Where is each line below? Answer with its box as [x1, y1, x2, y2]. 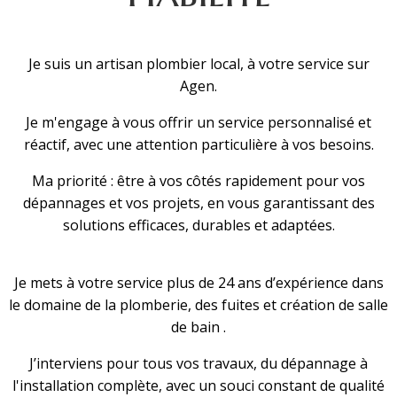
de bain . [171, 317, 226, 337]
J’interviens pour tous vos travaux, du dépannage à [29, 354, 368, 373]
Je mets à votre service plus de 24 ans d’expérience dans [13, 273, 384, 292]
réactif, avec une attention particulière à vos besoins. [23, 135, 374, 154]
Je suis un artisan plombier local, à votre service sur [27, 54, 370, 74]
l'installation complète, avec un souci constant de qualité [12, 376, 385, 395]
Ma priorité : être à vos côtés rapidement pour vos [32, 171, 365, 191]
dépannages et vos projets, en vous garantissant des [22, 193, 375, 213]
